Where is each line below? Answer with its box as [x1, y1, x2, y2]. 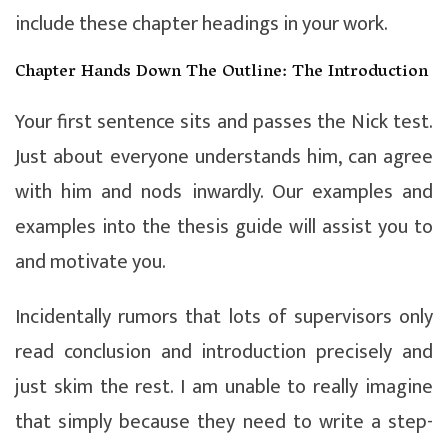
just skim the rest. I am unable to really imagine [15, 369, 433, 404]
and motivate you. [15, 244, 166, 279]
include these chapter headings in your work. [15, 6, 388, 41]
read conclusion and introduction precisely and [15, 334, 433, 369]
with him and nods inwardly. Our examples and [15, 174, 433, 209]
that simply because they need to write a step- [15, 404, 433, 439]
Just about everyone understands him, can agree [15, 139, 433, 174]
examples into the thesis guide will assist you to [15, 209, 433, 244]
